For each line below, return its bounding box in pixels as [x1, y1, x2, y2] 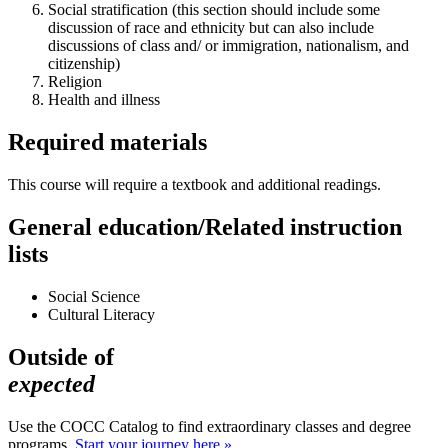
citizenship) [48, 55, 120, 73]
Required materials [8, 129, 207, 155]
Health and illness [48, 91, 160, 109]
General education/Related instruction [8, 213, 402, 240]
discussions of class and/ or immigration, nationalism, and [48, 37, 409, 55]
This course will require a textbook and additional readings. [8, 175, 381, 193]
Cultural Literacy [48, 305, 155, 323]
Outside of [8, 343, 114, 370]
